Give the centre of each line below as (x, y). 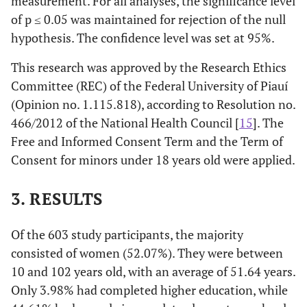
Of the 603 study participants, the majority (127, 234)
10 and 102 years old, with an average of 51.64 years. (153, 271)
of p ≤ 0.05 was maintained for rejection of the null (148, 19)
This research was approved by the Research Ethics (149, 67)
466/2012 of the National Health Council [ (125, 122)
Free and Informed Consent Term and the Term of (147, 141)
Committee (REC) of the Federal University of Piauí (149, 85)
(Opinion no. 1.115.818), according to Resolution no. (153, 104)
